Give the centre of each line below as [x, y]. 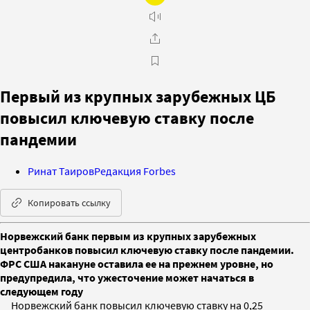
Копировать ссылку [69, 202]
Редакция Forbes [135, 171]
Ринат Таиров [61, 171]
